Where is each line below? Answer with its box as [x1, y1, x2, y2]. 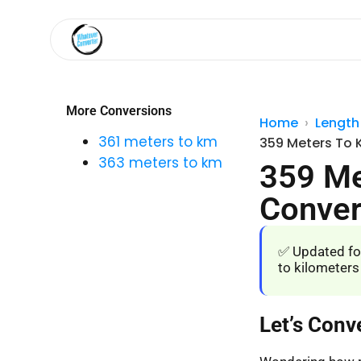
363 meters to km [98, 153, 222, 172]
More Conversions [66, 103, 172, 118]
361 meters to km [98, 132, 218, 151]
